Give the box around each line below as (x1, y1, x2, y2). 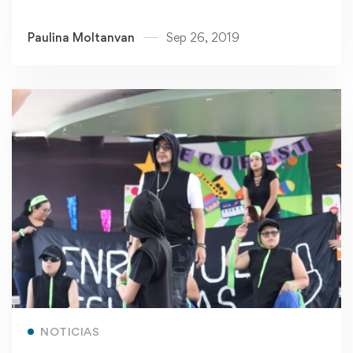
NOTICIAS (40, 325, 99, 339)
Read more (139, 316, 199, 332)
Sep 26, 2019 (166, 29, 240, 45)
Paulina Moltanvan (28, 29, 135, 45)
